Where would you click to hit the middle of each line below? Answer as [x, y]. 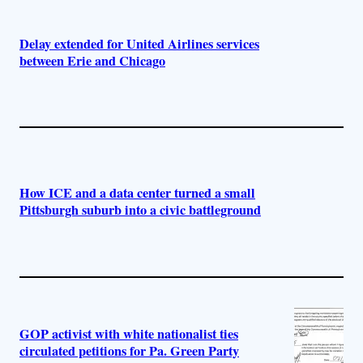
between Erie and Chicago [92, 60]
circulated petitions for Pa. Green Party [129, 351]
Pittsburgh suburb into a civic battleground [140, 210]
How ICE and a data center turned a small [137, 193]
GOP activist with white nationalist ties [129, 334]
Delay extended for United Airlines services [139, 43]
